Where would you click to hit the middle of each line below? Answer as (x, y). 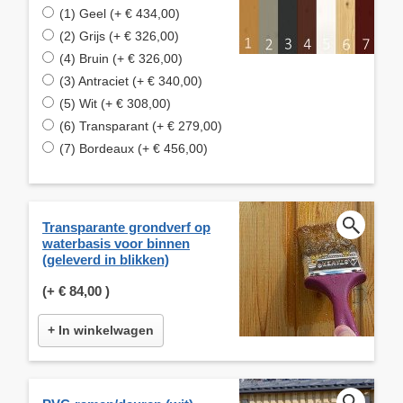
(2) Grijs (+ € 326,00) (119, 36)
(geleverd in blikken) (106, 259)
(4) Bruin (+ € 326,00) (121, 58)
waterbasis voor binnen (116, 243)
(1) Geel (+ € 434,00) (120, 13)
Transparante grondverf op (126, 227)
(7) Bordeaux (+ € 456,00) (134, 148)
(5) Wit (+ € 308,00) (115, 103)
